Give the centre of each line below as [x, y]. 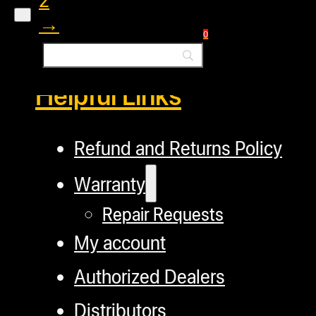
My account [120, 242]
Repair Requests [163, 214]
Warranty [110, 184]
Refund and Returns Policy [178, 148]
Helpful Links [108, 95]
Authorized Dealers [150, 276]
